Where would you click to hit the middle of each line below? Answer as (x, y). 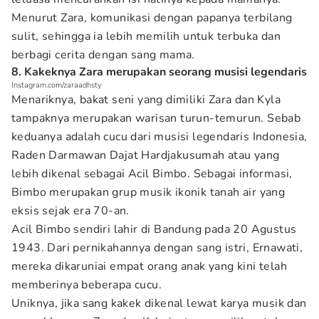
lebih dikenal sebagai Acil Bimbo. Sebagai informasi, (152, 174)
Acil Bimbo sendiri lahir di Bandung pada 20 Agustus (154, 229)
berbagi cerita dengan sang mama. (103, 55)
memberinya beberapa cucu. (88, 285)
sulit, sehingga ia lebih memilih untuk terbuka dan (146, 36)
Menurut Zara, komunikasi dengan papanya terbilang (152, 18)
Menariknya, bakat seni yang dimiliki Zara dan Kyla (146, 100)
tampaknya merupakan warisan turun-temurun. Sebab (156, 118)
